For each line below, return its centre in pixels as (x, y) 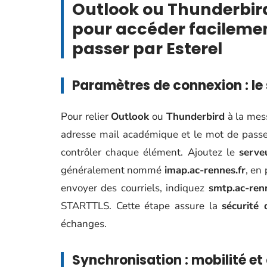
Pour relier (86, 117)
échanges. (84, 224)
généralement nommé (113, 170)
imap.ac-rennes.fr (205, 170)
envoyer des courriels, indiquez (135, 188)
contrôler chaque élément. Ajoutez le (150, 152)
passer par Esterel (147, 49)
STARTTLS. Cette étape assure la (142, 206)
